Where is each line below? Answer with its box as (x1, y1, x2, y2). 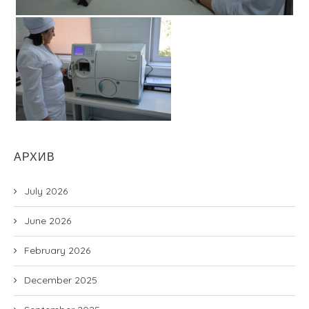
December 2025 (24, 274, 97, 286)
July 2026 (24, 185, 68, 197)
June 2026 (24, 215, 71, 227)
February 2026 (24, 244, 90, 257)
